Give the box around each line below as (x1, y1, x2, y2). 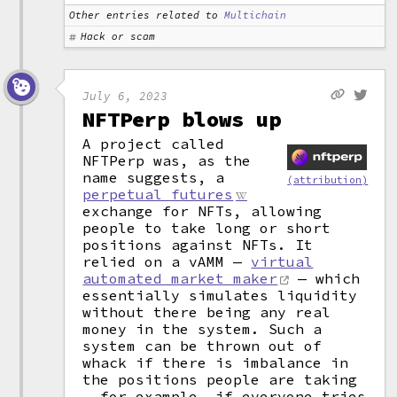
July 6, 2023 (82, 88, 168, 103)
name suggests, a (82, 168, 225, 186)
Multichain (224, 9, 287, 21)
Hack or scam (81, 30, 156, 43)
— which (288, 269, 360, 287)
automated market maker (82, 269, 278, 287)
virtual (251, 253, 314, 270)
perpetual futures (82, 185, 234, 203)
